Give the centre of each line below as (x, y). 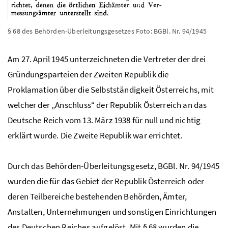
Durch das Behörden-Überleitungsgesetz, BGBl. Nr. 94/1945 (113, 166)
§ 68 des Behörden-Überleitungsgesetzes (72, 31)
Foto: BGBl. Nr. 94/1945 (171, 31)
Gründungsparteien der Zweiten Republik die (88, 75)
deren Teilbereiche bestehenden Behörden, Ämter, (97, 197)
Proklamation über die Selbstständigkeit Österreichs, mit (111, 90)
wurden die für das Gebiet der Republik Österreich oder (106, 181)
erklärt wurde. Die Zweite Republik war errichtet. (95, 136)
